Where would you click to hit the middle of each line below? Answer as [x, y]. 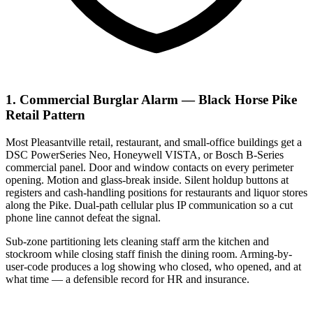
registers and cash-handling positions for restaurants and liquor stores [156, 193]
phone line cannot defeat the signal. [83, 218]
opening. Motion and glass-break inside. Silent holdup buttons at [147, 180]
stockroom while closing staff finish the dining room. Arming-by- [149, 254]
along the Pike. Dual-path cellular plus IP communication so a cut [149, 205]
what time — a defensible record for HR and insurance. [128, 279]
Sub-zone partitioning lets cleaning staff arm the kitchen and [137, 242]
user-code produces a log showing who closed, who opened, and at [153, 267]
